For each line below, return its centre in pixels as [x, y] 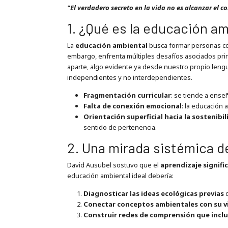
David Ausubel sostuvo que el [113, 165]
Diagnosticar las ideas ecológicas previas [153, 194]
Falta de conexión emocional [132, 106]
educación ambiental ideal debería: [120, 175]
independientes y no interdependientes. [130, 77]
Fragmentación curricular [127, 95]
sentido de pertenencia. [120, 127]
